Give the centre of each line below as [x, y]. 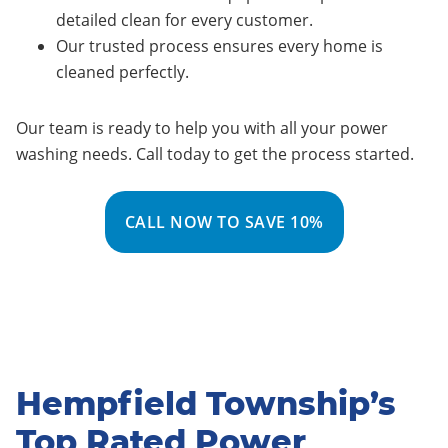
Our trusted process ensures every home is [219, 46]
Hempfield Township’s [206, 403]
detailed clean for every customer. [184, 20]
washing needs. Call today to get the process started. [215, 154]
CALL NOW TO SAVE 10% [224, 222]
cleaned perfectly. [122, 72]
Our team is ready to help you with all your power [202, 128]
